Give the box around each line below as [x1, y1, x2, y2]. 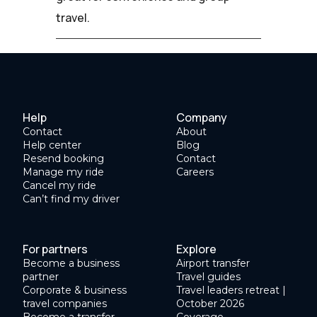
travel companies [23, 297, 107, 311]
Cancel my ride [23, 179, 96, 192]
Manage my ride [23, 166, 104, 179]
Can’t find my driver [23, 192, 120, 206]
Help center [23, 139, 81, 152]
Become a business [23, 257, 120, 270]
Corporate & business [23, 284, 127, 297]
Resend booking [23, 152, 104, 166]
